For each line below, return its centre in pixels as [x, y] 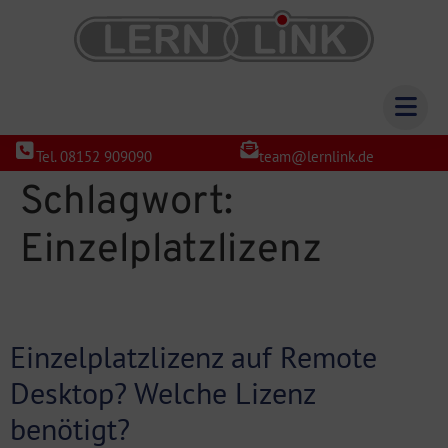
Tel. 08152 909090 [93, 156]
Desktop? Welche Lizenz [162, 393]
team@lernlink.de [316, 156]
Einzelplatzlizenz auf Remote [193, 357]
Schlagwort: [126, 203]
